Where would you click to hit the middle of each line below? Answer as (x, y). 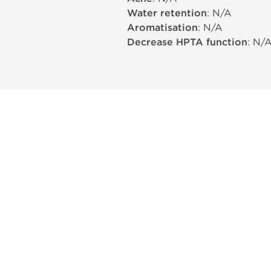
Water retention (167, 13)
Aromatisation (162, 28)
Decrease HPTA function (187, 42)
